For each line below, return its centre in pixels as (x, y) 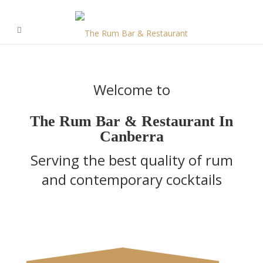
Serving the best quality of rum (131, 160)
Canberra (131, 136)
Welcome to (131, 90)
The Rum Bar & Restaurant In (131, 121)
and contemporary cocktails (131, 179)
